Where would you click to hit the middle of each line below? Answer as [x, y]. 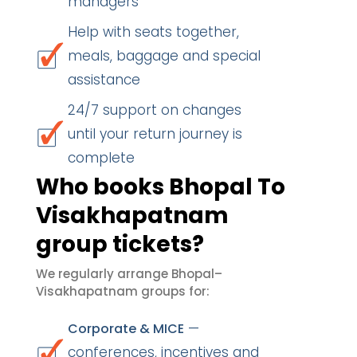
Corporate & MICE [126, 329]
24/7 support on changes [155, 110]
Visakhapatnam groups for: [123, 291]
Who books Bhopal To [161, 187]
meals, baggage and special [164, 56]
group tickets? [120, 244]
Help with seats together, [153, 32]
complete [101, 158]
